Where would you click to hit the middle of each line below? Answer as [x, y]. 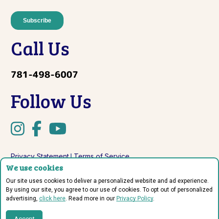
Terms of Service [101, 156]
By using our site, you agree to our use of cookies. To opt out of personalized [109, 190]
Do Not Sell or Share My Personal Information [80, 176]
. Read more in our [91, 198]
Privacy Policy [135, 198]
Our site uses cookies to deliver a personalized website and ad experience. [107, 181]
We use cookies [34, 167]
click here [52, 198]
